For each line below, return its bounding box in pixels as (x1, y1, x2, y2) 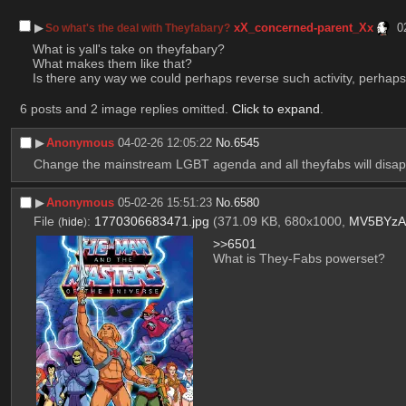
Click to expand (231, 101, 320, 117)
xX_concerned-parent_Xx (234, 20, 374, 34)
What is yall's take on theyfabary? (32, 42, 228, 57)
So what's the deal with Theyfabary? (45, 21, 231, 34)
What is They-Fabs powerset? (213, 251, 386, 266)
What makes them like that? (32, 56, 192, 72)
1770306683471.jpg (93, 214, 209, 229)
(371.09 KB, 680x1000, (212, 214, 349, 229)
